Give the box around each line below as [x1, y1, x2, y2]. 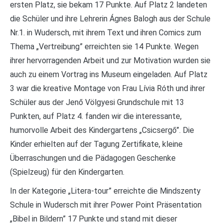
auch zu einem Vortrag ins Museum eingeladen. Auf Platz [10, 70, 208, 79]
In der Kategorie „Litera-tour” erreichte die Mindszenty [10, 186, 201, 196]
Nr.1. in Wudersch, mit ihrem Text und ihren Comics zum [10, 28, 201, 37]
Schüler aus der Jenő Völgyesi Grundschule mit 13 [10, 98, 184, 107]
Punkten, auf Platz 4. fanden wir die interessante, [10, 111, 182, 121]
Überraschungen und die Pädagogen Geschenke [10, 153, 176, 163]
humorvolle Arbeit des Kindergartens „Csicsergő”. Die [10, 125, 194, 135]
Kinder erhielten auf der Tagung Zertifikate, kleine [10, 139, 183, 149]
